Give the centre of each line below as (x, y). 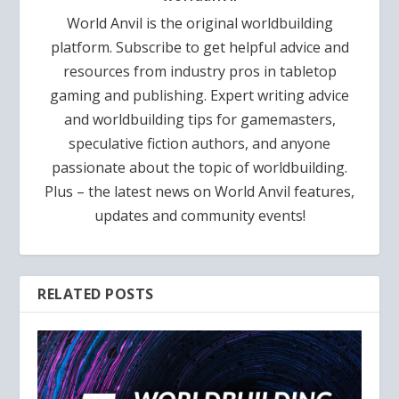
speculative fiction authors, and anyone (199, 144)
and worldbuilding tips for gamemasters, (199, 120)
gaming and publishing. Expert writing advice (199, 96)
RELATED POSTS (96, 294)
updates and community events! (199, 216)
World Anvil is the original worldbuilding (199, 24)
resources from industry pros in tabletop (199, 72)
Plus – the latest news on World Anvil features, (199, 192)
